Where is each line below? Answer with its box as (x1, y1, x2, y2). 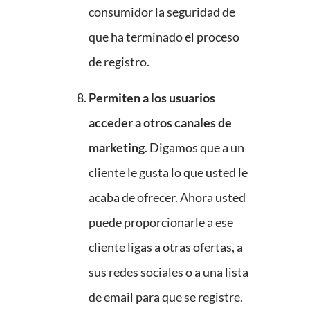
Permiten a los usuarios (89, 90, 215, 106)
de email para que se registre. (89, 289, 243, 305)
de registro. (89, 54, 149, 70)
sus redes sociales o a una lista (89, 264, 248, 280)
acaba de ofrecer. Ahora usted (89, 190, 246, 206)
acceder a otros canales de (89, 115, 232, 131)
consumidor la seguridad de (89, 4, 235, 20)
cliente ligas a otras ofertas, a (89, 239, 243, 255)
